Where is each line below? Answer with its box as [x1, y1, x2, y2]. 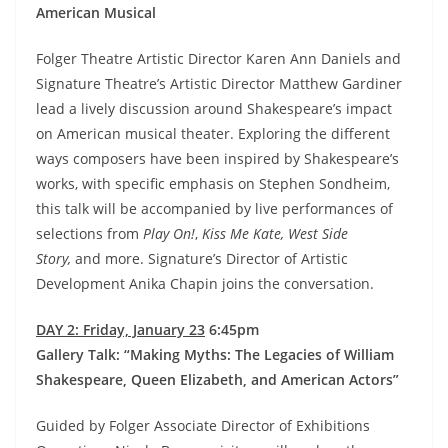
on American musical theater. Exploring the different [36, 124, 390, 144]
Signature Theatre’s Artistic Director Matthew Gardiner [36, 74, 402, 94]
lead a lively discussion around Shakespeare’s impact [36, 99, 392, 119]
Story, [36, 249, 75, 269]
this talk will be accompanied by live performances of [36, 199, 393, 219]
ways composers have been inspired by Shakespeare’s [36, 149, 399, 169]
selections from [36, 224, 143, 244]
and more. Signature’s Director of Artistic [75, 249, 348, 269]
